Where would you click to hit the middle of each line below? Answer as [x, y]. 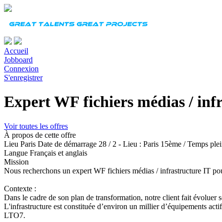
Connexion [21, 69]
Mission [16, 162]
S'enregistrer [23, 78]
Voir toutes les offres [36, 126]
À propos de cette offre [40, 135]
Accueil [16, 51]
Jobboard [18, 60]
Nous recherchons [33, 170]
